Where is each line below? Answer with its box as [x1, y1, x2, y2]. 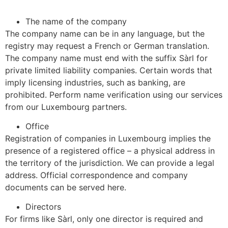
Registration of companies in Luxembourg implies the [5, 133, 211, 144]
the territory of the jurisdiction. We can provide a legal [5, 157, 214, 168]
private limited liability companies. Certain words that [5, 65, 212, 75]
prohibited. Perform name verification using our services [5, 89, 222, 100]
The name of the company [25, 16, 127, 26]
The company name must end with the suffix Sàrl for [5, 52, 208, 63]
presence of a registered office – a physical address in [5, 145, 215, 156]
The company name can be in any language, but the [5, 28, 205, 39]
